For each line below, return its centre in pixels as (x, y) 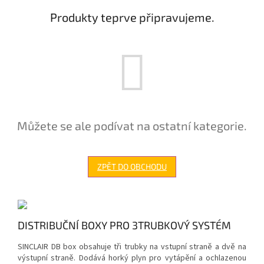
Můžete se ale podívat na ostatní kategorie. (132, 125)
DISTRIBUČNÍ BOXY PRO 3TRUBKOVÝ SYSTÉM (124, 225)
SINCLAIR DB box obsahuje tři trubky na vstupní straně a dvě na (132, 247)
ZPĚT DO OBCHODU (132, 166)
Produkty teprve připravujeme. (132, 17)
